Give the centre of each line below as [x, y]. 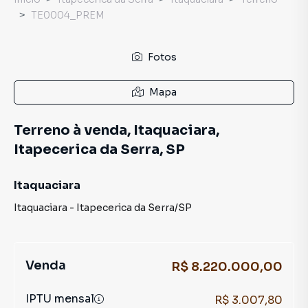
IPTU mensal [60, 299]
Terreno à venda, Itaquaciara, [117, 130]
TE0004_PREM [68, 15]
